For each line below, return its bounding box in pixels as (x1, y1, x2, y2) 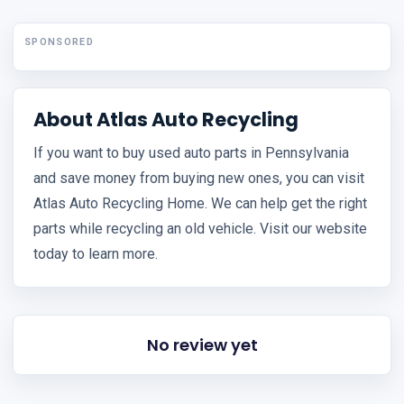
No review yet (146, 334, 258, 357)
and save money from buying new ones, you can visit (33, 170, 364, 188)
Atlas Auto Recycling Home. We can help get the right (33, 195, 367, 213)
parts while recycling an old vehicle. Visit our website (33, 220, 367, 238)
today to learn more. (33, 245, 158, 263)
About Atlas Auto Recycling (33, 106, 298, 133)
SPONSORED (24, 36, 94, 49)
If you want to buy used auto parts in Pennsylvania (33, 144, 349, 162)
